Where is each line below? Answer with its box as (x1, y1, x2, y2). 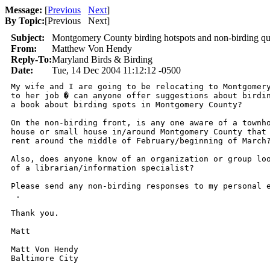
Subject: (11, 33, 45, 43)
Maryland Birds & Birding (52, 54, 152, 64)
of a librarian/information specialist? (11, 163, 194, 172)
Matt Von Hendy (11, 245, 78, 254)
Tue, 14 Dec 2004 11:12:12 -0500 (52, 65, 181, 75)
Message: (5, 5, 42, 15)
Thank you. (11, 209, 59, 218)
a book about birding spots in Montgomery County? (11, 100, 242, 109)
